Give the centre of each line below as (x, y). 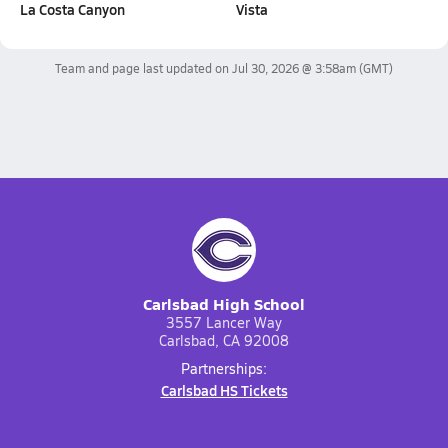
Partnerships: (224, 368)
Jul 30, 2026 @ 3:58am (294, 68)
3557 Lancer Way (224, 322)
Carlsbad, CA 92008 (224, 340)
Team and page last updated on (143, 68)
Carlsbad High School (224, 303)
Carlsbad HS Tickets (224, 390)
